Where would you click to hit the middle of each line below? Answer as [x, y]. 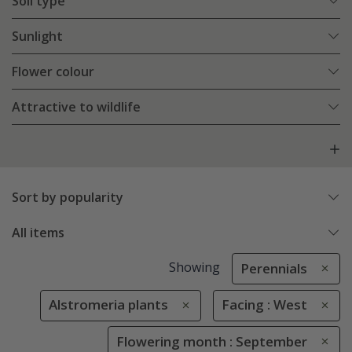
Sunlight [37, 37]
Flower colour [53, 72]
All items [38, 233]
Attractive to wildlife [76, 107]
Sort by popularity [68, 198]
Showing [194, 268]
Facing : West [264, 305]
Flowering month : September [212, 341]
